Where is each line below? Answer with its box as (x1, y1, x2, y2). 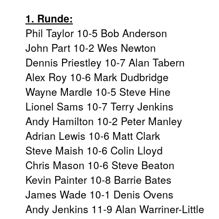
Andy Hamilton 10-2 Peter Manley (25, 113, 182, 129)
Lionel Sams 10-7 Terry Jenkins (25, 99, 174, 114)
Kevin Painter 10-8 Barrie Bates (25, 172, 172, 187)
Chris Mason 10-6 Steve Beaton (25, 157, 175, 173)
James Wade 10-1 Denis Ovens (25, 187, 174, 202)
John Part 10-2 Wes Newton (25, 40, 156, 55)
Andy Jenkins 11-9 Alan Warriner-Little (25, 201, 204, 217)
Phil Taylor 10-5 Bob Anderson (25, 25, 167, 41)
